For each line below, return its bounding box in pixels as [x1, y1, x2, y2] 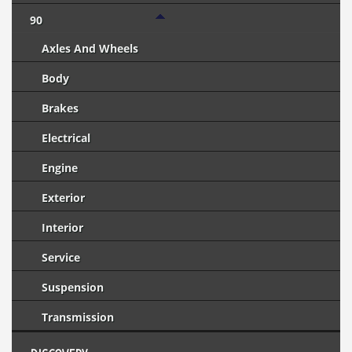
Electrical [42, 130, 90, 145]
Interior [42, 220, 83, 235]
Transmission [42, 310, 114, 324]
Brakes [42, 101, 79, 115]
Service [42, 250, 80, 265]
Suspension [42, 280, 104, 295]
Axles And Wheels [42, 41, 138, 56]
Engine [42, 160, 78, 175]
